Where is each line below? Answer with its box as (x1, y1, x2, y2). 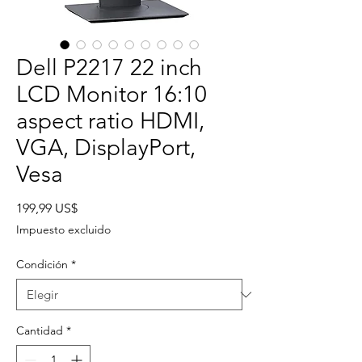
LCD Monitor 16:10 (16, 81, 207, 108)
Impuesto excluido (16, 222, 111, 238)
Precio (77, 200, 113, 216)
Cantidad (16, 323, 63, 339)
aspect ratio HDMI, (16, 107, 204, 135)
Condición (16, 257, 68, 272)
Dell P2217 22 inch (16, 54, 202, 82)
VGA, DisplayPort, (16, 134, 196, 162)
